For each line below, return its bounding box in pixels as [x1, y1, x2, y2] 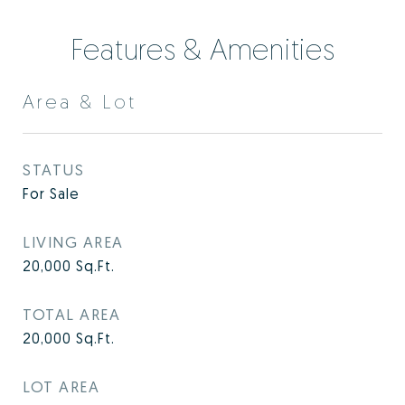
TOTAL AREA [23, 305, 120, 324]
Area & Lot [23, 89, 137, 113]
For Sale [23, 184, 80, 202]
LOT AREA [23, 377, 99, 396]
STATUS [23, 160, 84, 179]
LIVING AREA [23, 232, 124, 251]
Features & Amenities [70, 32, 335, 66]
